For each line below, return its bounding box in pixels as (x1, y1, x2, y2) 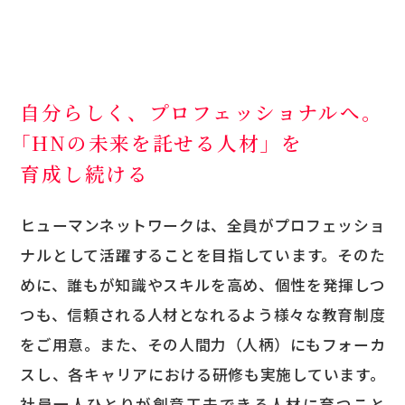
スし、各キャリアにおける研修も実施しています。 (20, 363, 385, 386)
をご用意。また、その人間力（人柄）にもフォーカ (20, 334, 385, 356)
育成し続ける (20, 159, 149, 188)
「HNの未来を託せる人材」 (10, 128, 282, 157)
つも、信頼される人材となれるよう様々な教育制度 (20, 304, 385, 326)
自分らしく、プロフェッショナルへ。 (20, 98, 383, 127)
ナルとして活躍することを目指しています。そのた (20, 244, 385, 267)
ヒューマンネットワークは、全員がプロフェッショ (20, 214, 385, 237)
